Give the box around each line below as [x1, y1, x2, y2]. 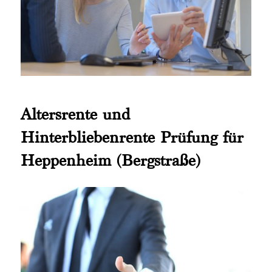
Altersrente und [21, 105, 130, 123]
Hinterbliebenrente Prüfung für [21, 128, 243, 146]
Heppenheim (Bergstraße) [21, 151, 200, 169]
